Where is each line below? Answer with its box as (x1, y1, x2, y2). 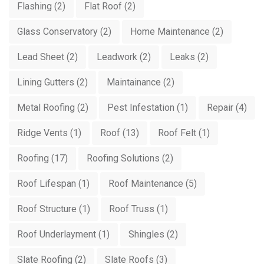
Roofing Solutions (87, 153, 160, 164)
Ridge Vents (17, 127, 68, 138)
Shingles (128, 229, 164, 240)
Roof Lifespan (17, 178, 76, 189)
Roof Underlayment (17, 229, 96, 240)
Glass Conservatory (17, 26, 98, 37)
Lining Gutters (17, 77, 74, 88)
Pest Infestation (107, 102, 174, 113)
